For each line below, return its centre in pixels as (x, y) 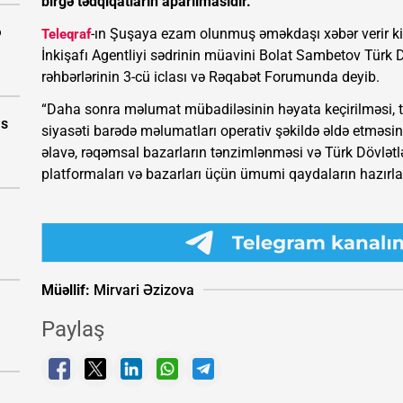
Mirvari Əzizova (142, 290)
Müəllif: (66, 290)
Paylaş (73, 330)
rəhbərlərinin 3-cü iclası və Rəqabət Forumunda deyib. (210, 77)
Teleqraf (66, 34)
